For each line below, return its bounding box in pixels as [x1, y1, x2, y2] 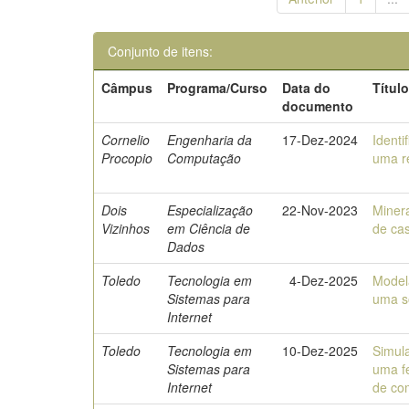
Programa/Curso [167, 79, 268, 97]
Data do [282, 79, 331, 97]
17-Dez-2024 [282, 131, 359, 149]
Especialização [167, 201, 254, 219]
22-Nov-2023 [282, 201, 359, 219]
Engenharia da [167, 131, 253, 149]
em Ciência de [167, 219, 251, 237]
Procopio [101, 149, 153, 167]
